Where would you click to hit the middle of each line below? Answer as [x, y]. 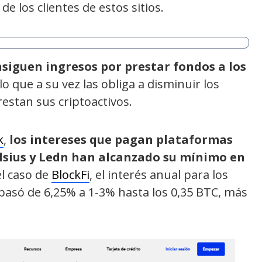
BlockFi [70, 174]
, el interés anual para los [159, 174]
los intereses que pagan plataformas [121, 139]
